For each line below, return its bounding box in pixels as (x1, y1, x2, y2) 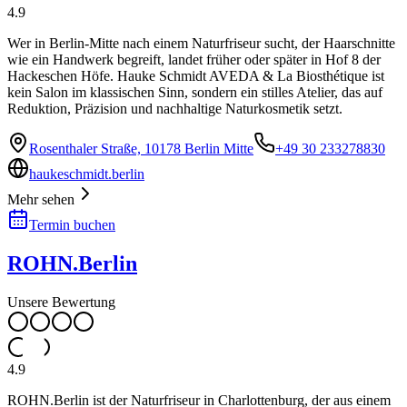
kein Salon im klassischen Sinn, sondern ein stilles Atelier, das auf (7, 84, 382, 100)
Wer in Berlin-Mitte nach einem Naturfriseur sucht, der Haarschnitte (7, 35, 395, 51)
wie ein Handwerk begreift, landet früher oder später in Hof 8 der (7, 51, 381, 67)
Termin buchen (29, 216, 115, 233)
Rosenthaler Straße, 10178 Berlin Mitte (29, 140, 253, 156)
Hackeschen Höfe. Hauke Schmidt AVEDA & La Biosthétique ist (7, 67, 384, 84)
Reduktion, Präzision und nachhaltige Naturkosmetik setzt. (7, 100, 342, 116)
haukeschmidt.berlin (29, 165, 144, 182)
